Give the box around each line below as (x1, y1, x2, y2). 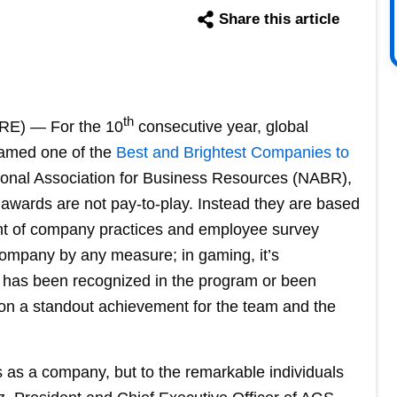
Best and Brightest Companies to (116, 142, 349, 161)
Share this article (218, 10, 339, 27)
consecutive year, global (134, 116, 308, 136)
